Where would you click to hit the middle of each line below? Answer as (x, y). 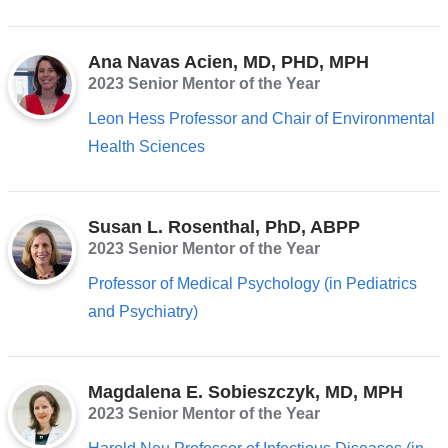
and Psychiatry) (142, 311)
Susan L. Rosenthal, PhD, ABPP (223, 226)
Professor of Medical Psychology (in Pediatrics (252, 283)
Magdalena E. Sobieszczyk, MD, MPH (245, 392)
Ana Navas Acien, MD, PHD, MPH (228, 61)
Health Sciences (146, 146)
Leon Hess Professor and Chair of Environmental (261, 118)
